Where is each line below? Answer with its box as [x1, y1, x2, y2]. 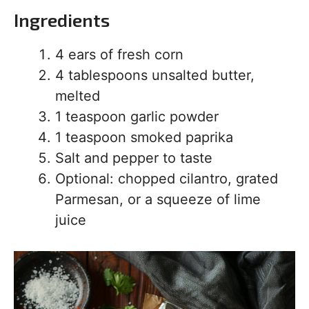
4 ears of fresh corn [55, 46, 183, 63]
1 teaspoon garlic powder [55, 108, 219, 126]
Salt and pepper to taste [55, 150, 212, 167]
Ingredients [14, 9, 110, 31]
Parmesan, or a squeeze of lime [55, 191, 261, 208]
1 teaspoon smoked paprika [55, 129, 233, 146]
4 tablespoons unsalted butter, [55, 67, 255, 84]
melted [55, 88, 100, 105]
